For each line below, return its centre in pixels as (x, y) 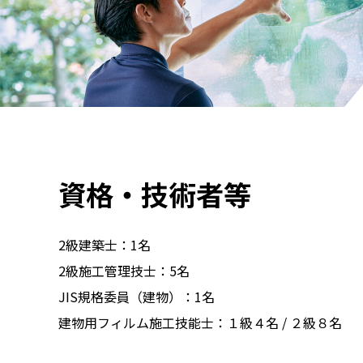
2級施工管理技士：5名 (124, 270)
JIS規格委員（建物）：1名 (137, 296)
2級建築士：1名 (105, 244)
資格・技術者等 (155, 194)
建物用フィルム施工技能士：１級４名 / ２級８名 (200, 322)
